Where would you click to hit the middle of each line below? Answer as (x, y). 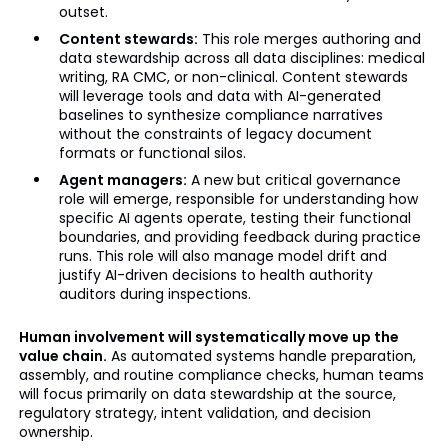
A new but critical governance (293, 179)
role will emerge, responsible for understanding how (238, 198)
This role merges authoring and (309, 38)
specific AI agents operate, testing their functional (234, 217)
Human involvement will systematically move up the (208, 336)
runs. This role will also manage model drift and (222, 255)
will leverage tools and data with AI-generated (219, 95)
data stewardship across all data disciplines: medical (241, 57)
